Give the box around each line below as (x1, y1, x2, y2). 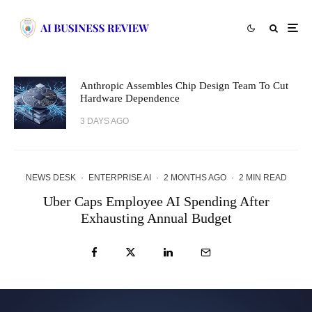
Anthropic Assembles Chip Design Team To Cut (80, 79, 288, 91)
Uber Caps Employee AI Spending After (42, 194, 270, 209)
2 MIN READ (238, 173, 287, 182)
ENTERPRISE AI (88, 173, 151, 182)
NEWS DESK (25, 173, 76, 182)
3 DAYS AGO (80, 116, 129, 126)
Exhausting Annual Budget (80, 210, 232, 226)
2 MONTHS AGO (163, 173, 226, 182)
